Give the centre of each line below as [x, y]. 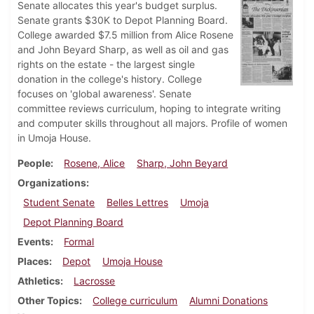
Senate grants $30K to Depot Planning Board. [123, 20]
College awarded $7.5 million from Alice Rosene [125, 35]
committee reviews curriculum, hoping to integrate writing [149, 109]
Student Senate [59, 203]
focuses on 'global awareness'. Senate [104, 94]
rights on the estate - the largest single [106, 64]
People [34, 163]
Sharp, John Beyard [183, 163]
